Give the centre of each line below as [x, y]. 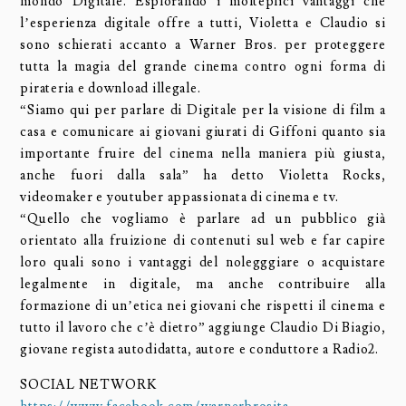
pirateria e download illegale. [111, 88]
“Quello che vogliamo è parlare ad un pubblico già [203, 218]
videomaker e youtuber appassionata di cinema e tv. [180, 197]
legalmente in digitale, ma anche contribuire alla [203, 284]
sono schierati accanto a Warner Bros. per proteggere [203, 44]
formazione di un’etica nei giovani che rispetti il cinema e [203, 305]
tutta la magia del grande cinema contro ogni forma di [203, 66]
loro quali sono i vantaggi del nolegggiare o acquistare [203, 262]
